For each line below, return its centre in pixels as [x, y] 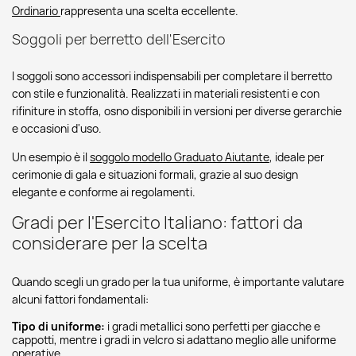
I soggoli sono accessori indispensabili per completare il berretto [172, 76]
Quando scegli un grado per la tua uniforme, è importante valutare [178, 282]
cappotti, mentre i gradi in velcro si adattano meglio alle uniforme [174, 340]
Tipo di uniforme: [60, 326]
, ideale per [297, 157]
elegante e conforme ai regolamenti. [104, 192]
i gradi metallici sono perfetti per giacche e [214, 326]
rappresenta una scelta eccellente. [149, 11]
